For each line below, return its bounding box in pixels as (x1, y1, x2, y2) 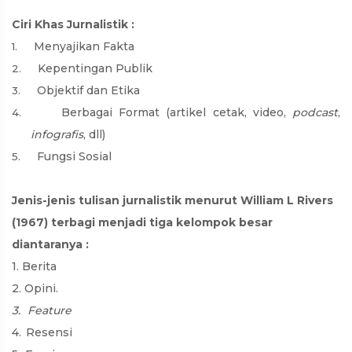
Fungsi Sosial (37, 149, 112, 163)
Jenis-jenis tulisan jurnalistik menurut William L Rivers (12, 193, 333, 207)
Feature (27, 303, 71, 317)
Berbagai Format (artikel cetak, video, (60, 105, 292, 119)
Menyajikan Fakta (34, 39, 134, 53)
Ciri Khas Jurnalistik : (12, 17, 134, 31)
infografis (31, 127, 83, 141)
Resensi (26, 325, 72, 339)
